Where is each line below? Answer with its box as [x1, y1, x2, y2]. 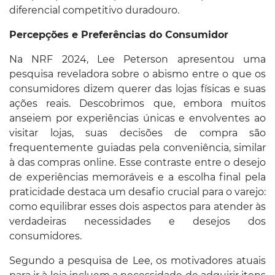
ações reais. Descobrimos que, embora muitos [9, 97, 266, 109]
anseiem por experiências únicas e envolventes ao [9, 112, 266, 124]
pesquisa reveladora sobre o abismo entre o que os [9, 68, 266, 80]
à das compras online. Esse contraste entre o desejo [9, 156, 266, 168]
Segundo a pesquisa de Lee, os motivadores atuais [9, 254, 266, 266]
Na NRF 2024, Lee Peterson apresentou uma [9, 53, 266, 65]
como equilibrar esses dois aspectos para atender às [9, 200, 266, 212]
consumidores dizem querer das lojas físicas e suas [9, 82, 266, 95]
